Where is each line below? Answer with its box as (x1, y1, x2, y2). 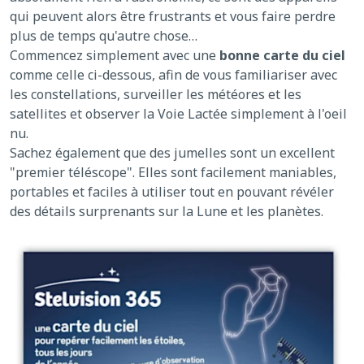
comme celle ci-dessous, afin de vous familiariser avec (10, 66, 337, 84)
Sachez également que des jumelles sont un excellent (10, 144, 335, 162)
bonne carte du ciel (219, 46, 345, 65)
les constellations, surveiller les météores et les (10, 85, 301, 104)
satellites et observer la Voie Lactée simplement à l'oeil (10, 105, 347, 123)
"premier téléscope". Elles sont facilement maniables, (10, 163, 336, 182)
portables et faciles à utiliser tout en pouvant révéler (10, 183, 334, 201)
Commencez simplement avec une (10, 46, 219, 65)
